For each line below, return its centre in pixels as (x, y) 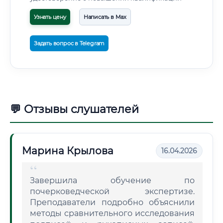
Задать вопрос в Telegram (69, 43)
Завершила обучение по (112, 180)
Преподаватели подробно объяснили (112, 202)
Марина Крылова (68, 151)
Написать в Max (105, 17)
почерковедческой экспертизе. (112, 191)
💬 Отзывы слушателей (74, 109)
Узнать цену (50, 17)
